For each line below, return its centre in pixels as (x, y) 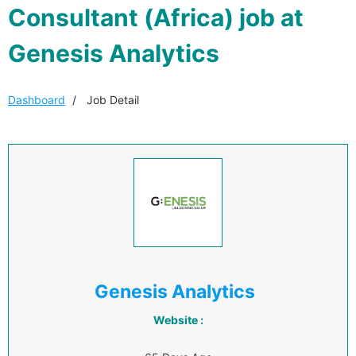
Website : (178, 320)
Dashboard (37, 100)
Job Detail (111, 100)
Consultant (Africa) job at (156, 17)
